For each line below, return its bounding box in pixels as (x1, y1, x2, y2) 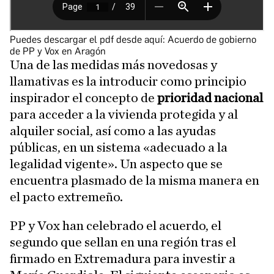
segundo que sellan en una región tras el (10, 235, 236, 249)
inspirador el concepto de (10, 91, 157, 105)
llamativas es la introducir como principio (10, 74, 246, 88)
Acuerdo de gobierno (168, 33, 256, 45)
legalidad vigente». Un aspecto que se (10, 157, 223, 171)
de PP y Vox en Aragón (10, 45, 106, 57)
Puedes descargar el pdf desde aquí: (10, 33, 168, 45)
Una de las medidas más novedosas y (10, 57, 217, 72)
